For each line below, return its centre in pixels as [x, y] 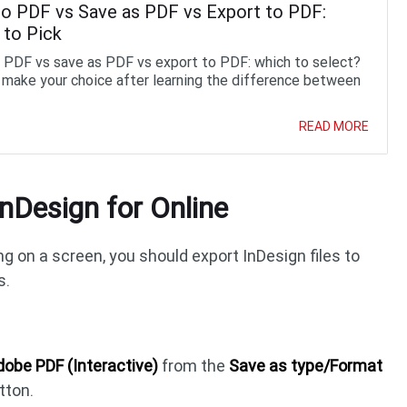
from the [194, 366]
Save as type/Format [306, 366]
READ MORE [333, 126]
